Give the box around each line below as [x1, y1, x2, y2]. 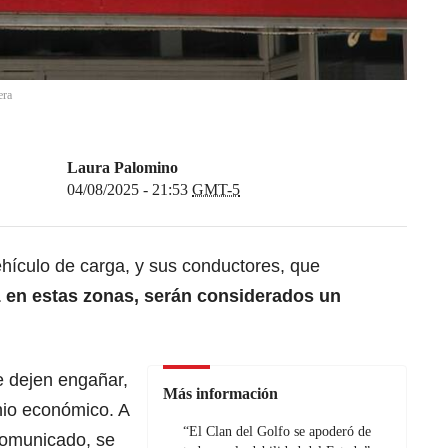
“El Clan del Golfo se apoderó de [183, 424, 371, 440]
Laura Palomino [67, 159, 178, 177]
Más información [163, 385, 278, 403]
